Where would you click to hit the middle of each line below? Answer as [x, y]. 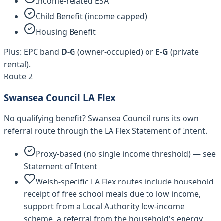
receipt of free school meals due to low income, [112, 194]
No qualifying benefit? [46, 118]
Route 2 [18, 77]
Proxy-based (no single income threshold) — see [126, 154]
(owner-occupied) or [115, 52]
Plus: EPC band [33, 52]
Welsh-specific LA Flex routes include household [125, 181]
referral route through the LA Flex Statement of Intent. [106, 130]
